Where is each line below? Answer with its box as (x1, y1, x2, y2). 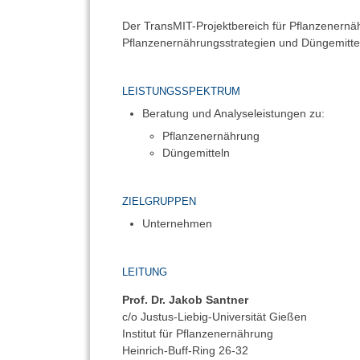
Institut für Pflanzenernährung (121, 326, 273, 340)
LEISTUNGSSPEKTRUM (121, 85, 240, 97)
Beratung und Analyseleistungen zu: (142, 107, 325, 120)
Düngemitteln (162, 146, 231, 159)
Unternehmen (142, 217, 213, 230)
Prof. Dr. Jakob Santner (121, 292, 248, 306)
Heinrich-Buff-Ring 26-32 (121, 343, 248, 357)
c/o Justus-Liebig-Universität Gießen (121, 309, 307, 323)
